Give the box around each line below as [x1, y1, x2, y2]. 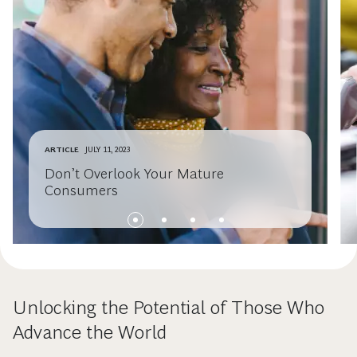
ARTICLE [45, 144, 79, 154]
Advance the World [13, 320, 167, 343]
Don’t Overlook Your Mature [45, 165, 224, 182]
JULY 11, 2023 [85, 144, 131, 154]
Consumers [45, 182, 118, 198]
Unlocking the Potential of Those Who [13, 296, 324, 318]
